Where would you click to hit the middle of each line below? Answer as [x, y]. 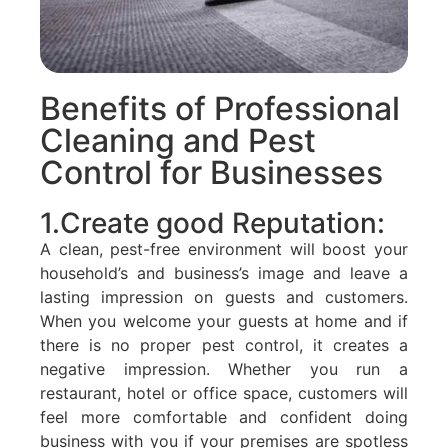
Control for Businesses [211, 172]
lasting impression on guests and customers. [224, 296]
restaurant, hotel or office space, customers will [224, 392]
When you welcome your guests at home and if [224, 320]
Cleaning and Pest [178, 140]
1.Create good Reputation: [212, 222]
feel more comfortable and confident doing [224, 416]
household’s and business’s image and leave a [224, 272]
